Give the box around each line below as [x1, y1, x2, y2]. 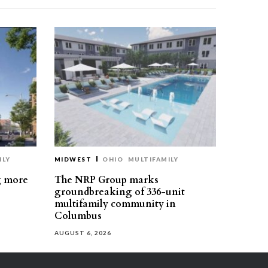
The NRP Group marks [54, 173, 159, 187]
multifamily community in [54, 197, 176, 211]
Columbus [54, 209, 102, 223]
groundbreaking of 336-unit [54, 185, 185, 199]
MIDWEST [54, 156, 92, 163]
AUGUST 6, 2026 [54, 229, 111, 236]
